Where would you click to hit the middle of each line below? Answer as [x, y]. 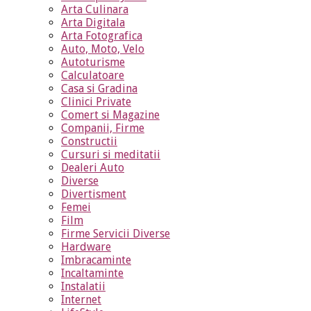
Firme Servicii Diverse [116, 234]
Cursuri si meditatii [111, 155]
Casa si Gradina [99, 89]
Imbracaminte [96, 260]
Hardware [86, 247]
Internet [81, 300]
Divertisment [94, 194]
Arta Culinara [95, 10]
